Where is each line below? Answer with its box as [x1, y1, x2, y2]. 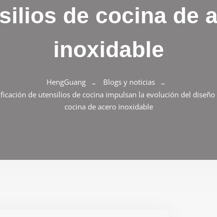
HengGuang [46, 77, 86, 87]
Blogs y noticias [103, 77, 155, 87]
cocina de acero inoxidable [64, 102, 153, 111]
